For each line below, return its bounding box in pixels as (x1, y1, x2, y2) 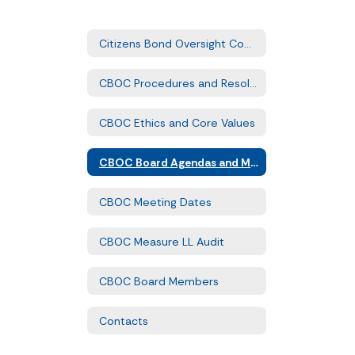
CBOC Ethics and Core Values (99, 115, 255, 130)
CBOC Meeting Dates (99, 194, 212, 209)
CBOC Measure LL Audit (99, 234, 224, 249)
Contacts (99, 313, 148, 328)
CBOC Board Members (99, 273, 219, 288)
